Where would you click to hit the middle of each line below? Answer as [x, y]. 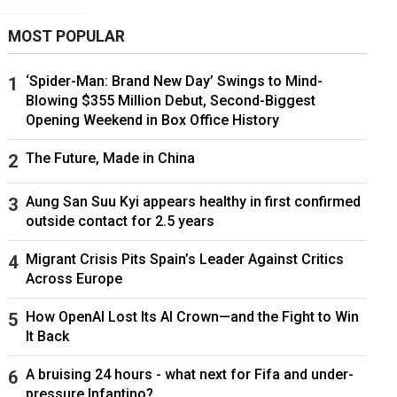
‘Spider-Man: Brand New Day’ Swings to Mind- [174, 82]
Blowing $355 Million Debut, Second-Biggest [170, 101]
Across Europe [74, 279]
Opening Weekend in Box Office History [152, 121]
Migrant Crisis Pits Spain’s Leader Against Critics [184, 260]
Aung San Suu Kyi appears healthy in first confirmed [193, 202]
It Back [47, 337]
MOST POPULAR [66, 37]
